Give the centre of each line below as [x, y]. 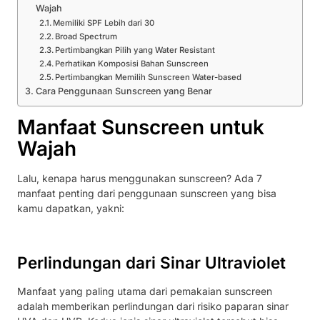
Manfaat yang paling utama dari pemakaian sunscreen [145, 291]
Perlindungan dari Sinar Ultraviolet [151, 263]
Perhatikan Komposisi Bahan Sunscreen [132, 63]
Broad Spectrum [86, 36]
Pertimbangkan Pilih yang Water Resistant [135, 50]
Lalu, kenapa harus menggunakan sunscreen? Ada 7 [140, 178]
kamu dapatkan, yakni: [72, 208]
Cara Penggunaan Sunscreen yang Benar [124, 91]
